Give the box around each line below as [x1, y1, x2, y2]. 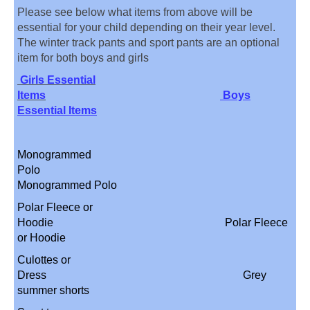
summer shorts [17, 284, 131, 296]
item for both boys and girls [17, 51, 149, 64]
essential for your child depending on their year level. [17, 21, 275, 33]
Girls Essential [17, 73, 95, 86]
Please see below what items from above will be [17, 6, 253, 18]
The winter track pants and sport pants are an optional [17, 36, 280, 48]
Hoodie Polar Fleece [17, 216, 288, 228]
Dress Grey [17, 268, 266, 281]
